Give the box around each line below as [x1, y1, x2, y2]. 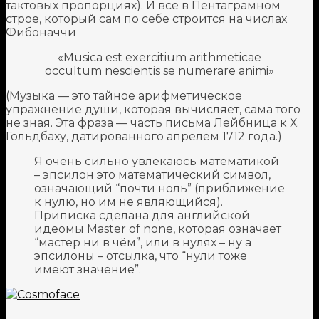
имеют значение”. [34, 262, 141, 276]
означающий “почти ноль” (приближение [34, 181, 285, 195]
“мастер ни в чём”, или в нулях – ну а [34, 235, 251, 249]
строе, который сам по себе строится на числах [6, 11, 287, 26]
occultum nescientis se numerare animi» [45, 63, 274, 78]
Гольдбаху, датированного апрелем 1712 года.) [6, 129, 282, 143]
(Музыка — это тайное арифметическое [6, 88, 242, 103]
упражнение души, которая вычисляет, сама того [6, 102, 300, 116]
